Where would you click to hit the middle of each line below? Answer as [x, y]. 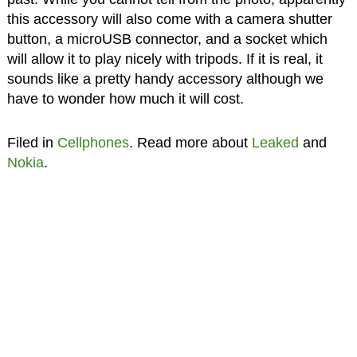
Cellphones [93, 142]
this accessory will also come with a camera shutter [169, 19]
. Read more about [190, 142]
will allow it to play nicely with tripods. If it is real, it [165, 59]
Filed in [32, 142]
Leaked [275, 142]
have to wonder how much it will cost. [125, 98]
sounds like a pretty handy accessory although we [165, 78]
